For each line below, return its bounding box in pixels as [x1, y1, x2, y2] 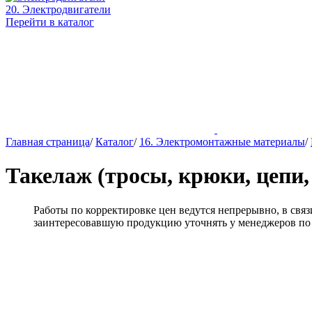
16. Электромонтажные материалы [139, 136, 305, 148]
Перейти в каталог [6, 16, 94, 28]
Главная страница [6, 136, 90, 148]
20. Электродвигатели [6, 3, 111, 15]
